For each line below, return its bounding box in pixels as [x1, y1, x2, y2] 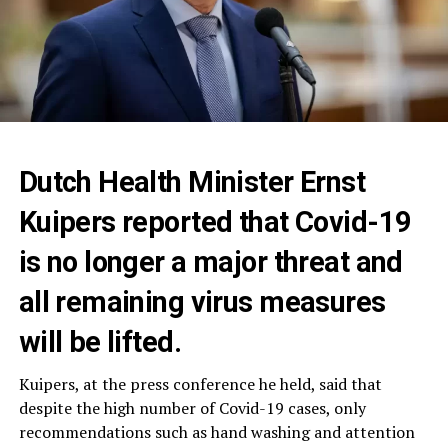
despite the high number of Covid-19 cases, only [18, 396, 366, 419]
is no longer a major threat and [18, 244, 403, 279]
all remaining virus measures [18, 284, 386, 319]
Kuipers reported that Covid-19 [18, 204, 412, 239]
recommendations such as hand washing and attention [18, 420, 415, 443]
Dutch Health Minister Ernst [18, 164, 366, 199]
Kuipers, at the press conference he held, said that [18, 372, 382, 395]
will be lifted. [18, 324, 182, 359]
